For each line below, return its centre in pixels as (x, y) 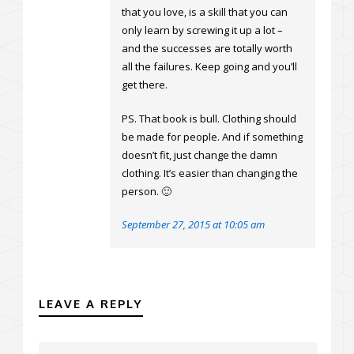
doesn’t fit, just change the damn (200, 155)
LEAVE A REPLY (91, 304)
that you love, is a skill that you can (205, 12)
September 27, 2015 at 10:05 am (193, 225)
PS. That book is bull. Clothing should (209, 119)
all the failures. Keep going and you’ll (209, 67)
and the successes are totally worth (207, 49)
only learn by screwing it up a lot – (202, 30)
